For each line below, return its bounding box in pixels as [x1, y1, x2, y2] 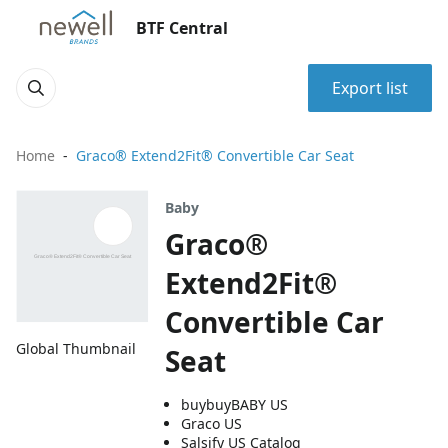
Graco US [181, 414, 243, 433]
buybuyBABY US [181, 395, 289, 414]
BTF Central [136, 17, 228, 39]
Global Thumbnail [16, 339, 136, 359]
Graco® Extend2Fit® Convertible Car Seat [76, 146, 354, 165]
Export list [332, 77, 408, 99]
